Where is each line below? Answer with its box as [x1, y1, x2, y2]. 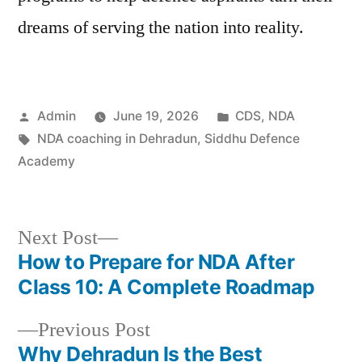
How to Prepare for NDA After [18, 250, 295, 274]
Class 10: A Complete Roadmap [18, 275, 315, 299]
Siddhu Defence [204, 131, 300, 146]
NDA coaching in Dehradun [36, 131, 197, 146]
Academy [18, 154, 75, 169]
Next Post [18, 225, 98, 250]
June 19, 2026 [112, 108, 199, 124]
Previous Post [38, 318, 150, 343]
